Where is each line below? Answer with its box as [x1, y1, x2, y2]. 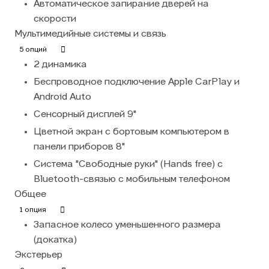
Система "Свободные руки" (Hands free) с [34, 159, 223, 169]
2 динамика [34, 59, 87, 70]
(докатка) [34, 235, 77, 245]
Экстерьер [14, 250, 62, 260]
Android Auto [34, 92, 91, 102]
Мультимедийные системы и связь [14, 29, 166, 39]
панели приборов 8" [34, 142, 125, 152]
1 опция [20, 206, 46, 214]
